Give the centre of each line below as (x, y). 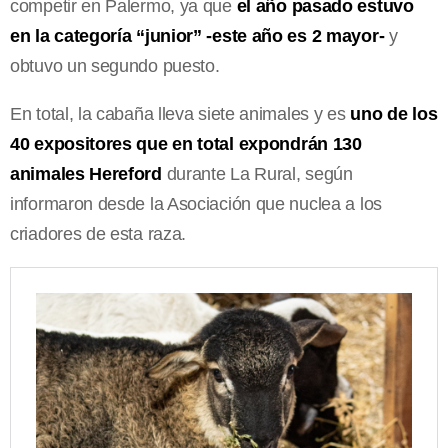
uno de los (394, 113)
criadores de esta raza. (98, 233)
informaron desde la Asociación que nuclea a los (196, 203)
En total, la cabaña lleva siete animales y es (180, 113)
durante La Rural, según (257, 173)
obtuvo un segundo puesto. (115, 65)
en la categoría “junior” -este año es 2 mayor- (197, 35)
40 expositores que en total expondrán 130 (186, 143)
